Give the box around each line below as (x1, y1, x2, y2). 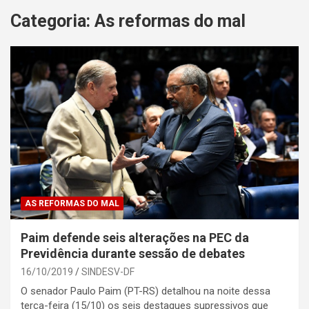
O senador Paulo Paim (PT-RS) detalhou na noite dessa (21, 284, 270, 297)
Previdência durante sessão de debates (21, 246, 245, 261)
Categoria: (10, 11, 94, 32)
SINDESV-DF (81, 266, 134, 277)
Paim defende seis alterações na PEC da (21, 230, 249, 245)
